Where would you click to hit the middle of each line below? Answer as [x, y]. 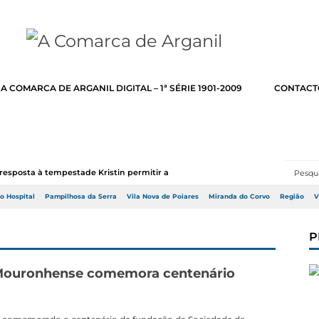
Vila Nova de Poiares [163, 197]
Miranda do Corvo [239, 197]
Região [292, 197]
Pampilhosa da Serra [81, 197]
